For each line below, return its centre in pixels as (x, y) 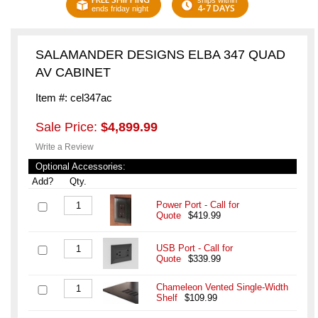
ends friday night (120, 9)
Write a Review (65, 147)
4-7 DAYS (216, 9)
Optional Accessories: (81, 167)
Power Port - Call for (198, 205)
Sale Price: (68, 127)
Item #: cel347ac (74, 98)
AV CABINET (73, 73)
